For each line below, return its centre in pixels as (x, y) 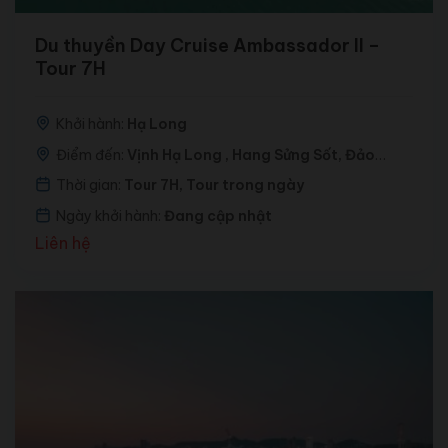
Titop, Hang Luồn (121, 176)
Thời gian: (89, 185)
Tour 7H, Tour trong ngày (213, 185)
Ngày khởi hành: (109, 215)
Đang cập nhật (217, 215)
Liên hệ (62, 243)
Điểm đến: (91, 154)
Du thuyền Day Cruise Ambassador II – (133, 46)
